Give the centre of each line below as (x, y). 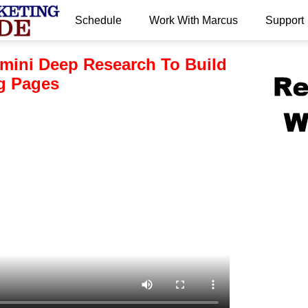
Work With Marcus (193, 20)
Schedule (98, 20)
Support (284, 20)
